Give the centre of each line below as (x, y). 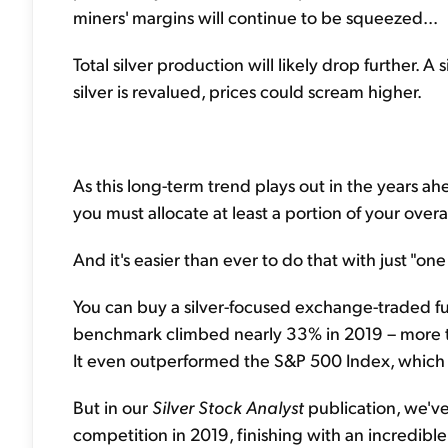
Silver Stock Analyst (228, 406)
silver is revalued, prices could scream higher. (247, 90)
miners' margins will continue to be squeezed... (255, 16)
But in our (112, 406)
